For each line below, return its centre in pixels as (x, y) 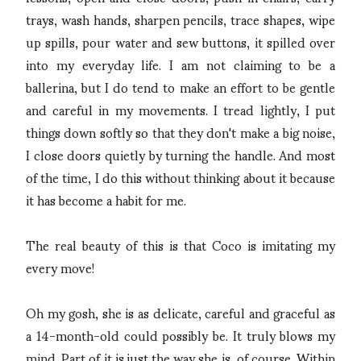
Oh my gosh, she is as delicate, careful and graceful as (180, 312)
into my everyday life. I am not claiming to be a (180, 64)
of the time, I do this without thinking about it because (180, 176)
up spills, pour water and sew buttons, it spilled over (180, 41)
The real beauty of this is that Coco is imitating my (180, 244)
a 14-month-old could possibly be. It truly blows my (180, 334)
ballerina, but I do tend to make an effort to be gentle (180, 86)
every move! (62, 267)
